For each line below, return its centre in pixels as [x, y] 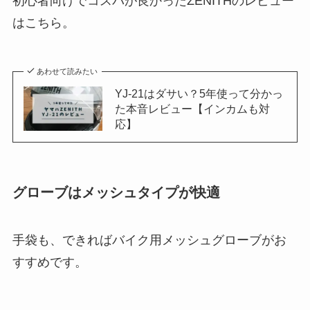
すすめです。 [49, 263]
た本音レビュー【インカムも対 [192, 108]
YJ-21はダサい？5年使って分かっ [199, 93]
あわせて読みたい [67, 71]
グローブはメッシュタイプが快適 [116, 192]
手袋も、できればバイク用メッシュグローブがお [149, 240]
